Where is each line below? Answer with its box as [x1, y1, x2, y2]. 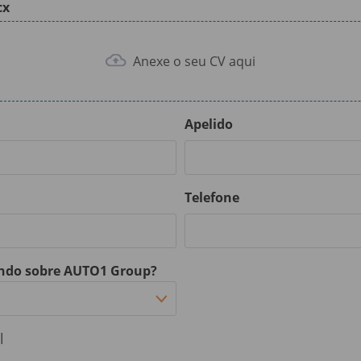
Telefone [184, 188, 239, 206]
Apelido [184, 114, 233, 133]
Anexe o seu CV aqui [129, 52, 255, 70]
